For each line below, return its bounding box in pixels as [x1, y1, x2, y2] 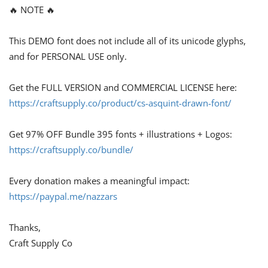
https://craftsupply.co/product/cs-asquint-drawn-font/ [9, 96, 232, 109]
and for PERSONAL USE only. [9, 50, 127, 62]
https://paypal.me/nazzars [9, 190, 117, 202]
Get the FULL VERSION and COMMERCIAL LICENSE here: [9, 81, 237, 93]
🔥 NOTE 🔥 [9, 3, 55, 16]
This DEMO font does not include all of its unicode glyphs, [9, 34, 246, 47]
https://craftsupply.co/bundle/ [9, 143, 133, 156]
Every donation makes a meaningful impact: [9, 174, 190, 187]
